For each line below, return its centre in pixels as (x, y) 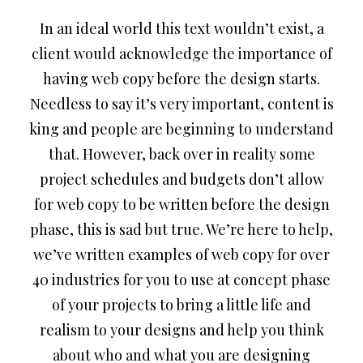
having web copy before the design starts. (181, 79)
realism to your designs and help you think (181, 330)
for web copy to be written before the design (181, 204)
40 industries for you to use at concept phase (181, 280)
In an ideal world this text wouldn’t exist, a (181, 28)
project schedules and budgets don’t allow (181, 179)
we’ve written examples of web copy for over (181, 254)
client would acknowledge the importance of (181, 53)
